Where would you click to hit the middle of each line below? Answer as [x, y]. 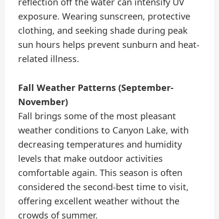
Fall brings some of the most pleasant [97, 116]
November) [43, 101]
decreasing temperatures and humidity [100, 144]
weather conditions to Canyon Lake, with [104, 130]
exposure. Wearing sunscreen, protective [104, 16]
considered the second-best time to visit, [104, 186]
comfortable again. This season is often [100, 172]
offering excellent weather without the [99, 201]
